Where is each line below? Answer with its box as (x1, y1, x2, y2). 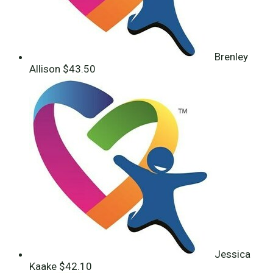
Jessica (214, 248, 250, 261)
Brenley (214, 51, 248, 63)
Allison (29, 63, 63, 76)
